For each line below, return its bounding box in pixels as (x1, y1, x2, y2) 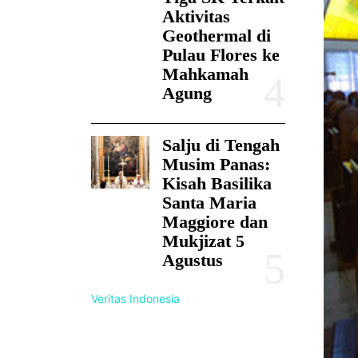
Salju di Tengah (161, 135, 280, 156)
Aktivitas (161, 6, 230, 27)
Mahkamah (161, 64, 249, 85)
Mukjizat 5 (161, 231, 245, 252)
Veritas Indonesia (91, 292, 180, 306)
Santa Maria (161, 193, 257, 213)
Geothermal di (161, 26, 271, 46)
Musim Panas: (161, 154, 270, 175)
